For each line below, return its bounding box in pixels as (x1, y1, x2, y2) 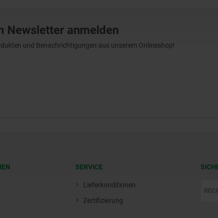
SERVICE (75, 163, 103, 171)
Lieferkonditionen (83, 181, 136, 189)
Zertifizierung (83, 197, 123, 205)
